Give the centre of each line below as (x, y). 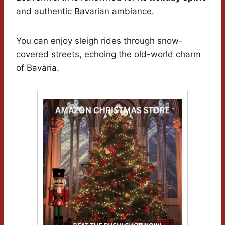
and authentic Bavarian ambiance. (85, 11)
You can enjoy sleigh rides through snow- (99, 41)
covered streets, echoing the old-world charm (108, 54)
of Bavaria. (38, 68)
